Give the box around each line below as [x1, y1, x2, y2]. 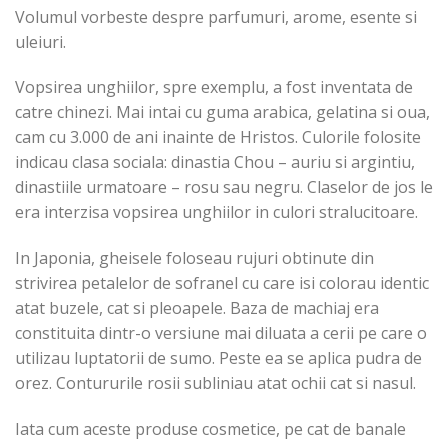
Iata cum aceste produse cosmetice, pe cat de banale [15, 417, 406, 440]
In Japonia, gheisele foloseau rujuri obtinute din [15, 247, 374, 270]
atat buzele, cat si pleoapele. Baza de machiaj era [15, 297, 379, 320]
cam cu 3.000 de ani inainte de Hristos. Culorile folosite [15, 126, 421, 149]
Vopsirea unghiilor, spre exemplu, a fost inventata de [15, 76, 413, 99]
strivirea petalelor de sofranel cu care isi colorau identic [15, 272, 429, 295]
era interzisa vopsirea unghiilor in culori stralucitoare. [15, 201, 418, 224]
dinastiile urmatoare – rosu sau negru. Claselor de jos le [15, 176, 433, 199]
